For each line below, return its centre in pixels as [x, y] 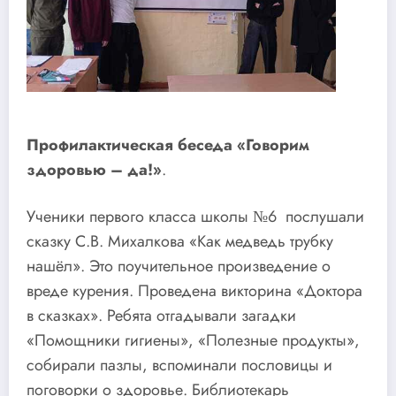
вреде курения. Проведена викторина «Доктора [194, 291]
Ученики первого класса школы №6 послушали [195, 217]
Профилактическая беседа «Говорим [168, 145]
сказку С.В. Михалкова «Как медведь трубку [180, 242]
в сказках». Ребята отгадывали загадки [161, 316]
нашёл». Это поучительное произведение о [179, 267]
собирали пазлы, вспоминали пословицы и [179, 366]
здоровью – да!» [94, 169]
